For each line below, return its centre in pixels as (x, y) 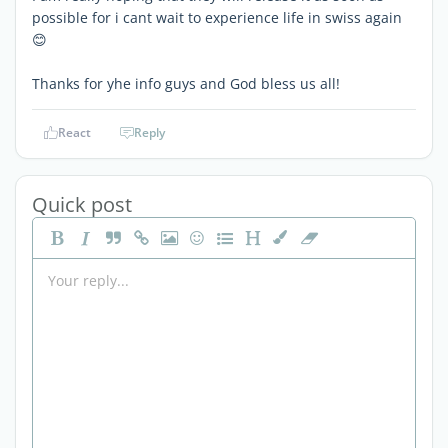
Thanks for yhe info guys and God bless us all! (186, 83)
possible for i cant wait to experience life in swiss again (217, 17)
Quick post (82, 204)
